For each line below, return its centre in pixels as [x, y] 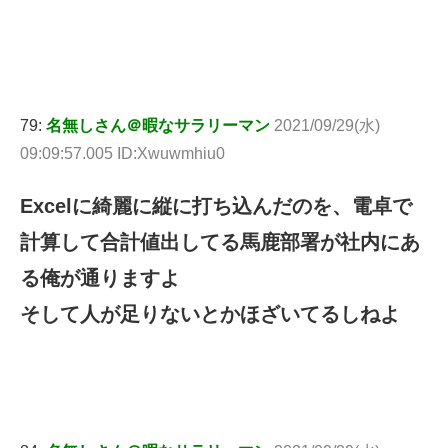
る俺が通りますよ [100, 277]
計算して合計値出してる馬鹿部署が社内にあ [220, 241]
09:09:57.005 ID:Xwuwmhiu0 [122, 153]
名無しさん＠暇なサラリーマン [158, 125]
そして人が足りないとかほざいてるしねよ [210, 313]
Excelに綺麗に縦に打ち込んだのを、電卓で [216, 205]
